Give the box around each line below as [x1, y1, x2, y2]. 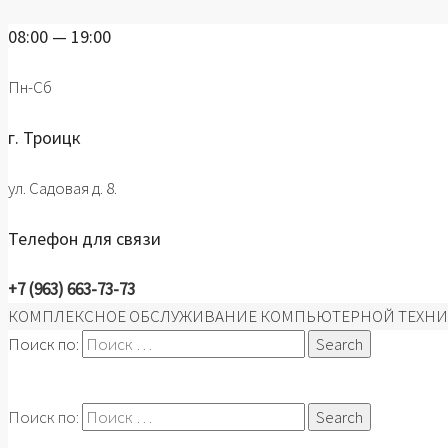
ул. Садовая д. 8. [8, 176, 117, 199]
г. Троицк [8, 125, 81, 149]
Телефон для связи [8, 226, 161, 250]
